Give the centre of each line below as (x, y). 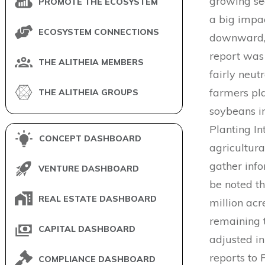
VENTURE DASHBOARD (89, 169)
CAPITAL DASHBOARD (87, 229)
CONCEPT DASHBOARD (90, 139)
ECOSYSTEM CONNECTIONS (99, 32)
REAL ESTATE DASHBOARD (98, 199)
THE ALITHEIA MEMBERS (91, 62)
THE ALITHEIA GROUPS (88, 93)
